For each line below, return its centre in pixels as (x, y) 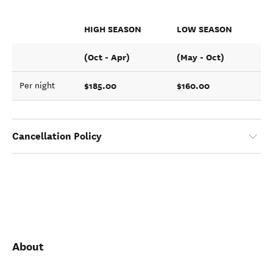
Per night (37, 86)
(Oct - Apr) (107, 57)
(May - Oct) (200, 57)
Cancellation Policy (57, 136)
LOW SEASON (204, 29)
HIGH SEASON (113, 29)
